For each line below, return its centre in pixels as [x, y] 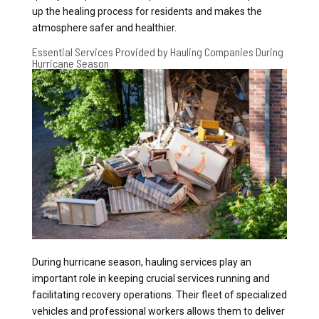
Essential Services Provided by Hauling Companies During [157, 51]
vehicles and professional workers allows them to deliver [158, 311]
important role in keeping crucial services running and [151, 278]
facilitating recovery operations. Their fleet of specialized [159, 294]
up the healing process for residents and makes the [147, 11]
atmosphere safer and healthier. [104, 27]
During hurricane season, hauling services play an [141, 262]
